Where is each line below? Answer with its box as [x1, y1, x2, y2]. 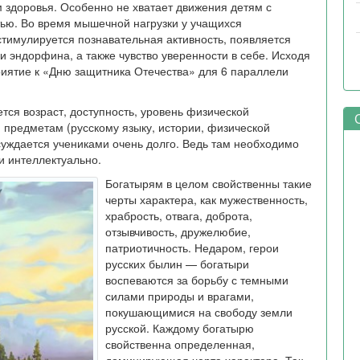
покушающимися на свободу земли [105, 304, 292, 320]
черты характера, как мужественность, [105, 191, 308, 207]
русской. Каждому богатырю [105, 320, 254, 336]
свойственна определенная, [105, 336, 255, 352]
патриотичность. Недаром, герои [105, 239, 279, 256]
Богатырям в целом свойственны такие [105, 175, 312, 191]
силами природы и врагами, [105, 288, 254, 304]
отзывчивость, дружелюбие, [105, 223, 251, 239]
